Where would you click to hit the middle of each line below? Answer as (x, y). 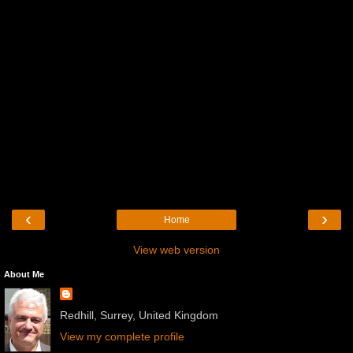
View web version (176, 250)
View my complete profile (122, 337)
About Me (24, 275)
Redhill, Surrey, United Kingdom (139, 316)
